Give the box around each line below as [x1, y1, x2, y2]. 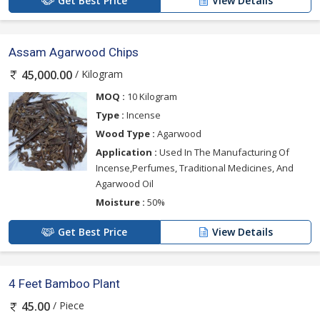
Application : [96, 146, 157, 159]
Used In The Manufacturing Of [157, 146, 289, 159]
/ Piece [50, 299, 84, 313]
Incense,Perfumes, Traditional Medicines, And [96, 161, 294, 175]
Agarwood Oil [96, 177, 154, 191]
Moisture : [96, 196, 145, 209]
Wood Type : [96, 127, 155, 141]
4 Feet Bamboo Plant [9, 276, 120, 291]
